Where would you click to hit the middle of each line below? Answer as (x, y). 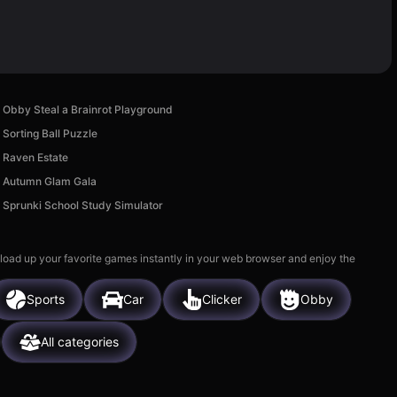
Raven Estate (36, 157)
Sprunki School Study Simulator (83, 205)
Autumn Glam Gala (50, 181)
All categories (80, 342)
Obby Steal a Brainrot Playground (88, 109)
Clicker (222, 300)
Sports (46, 300)
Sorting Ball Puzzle (51, 133)
